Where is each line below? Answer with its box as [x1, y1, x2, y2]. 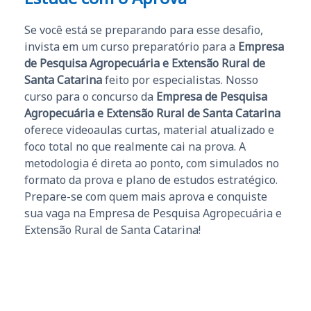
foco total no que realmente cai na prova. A [24, 138, 246, 154]
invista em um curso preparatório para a [24, 38, 238, 54]
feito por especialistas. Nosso [102, 72, 258, 87]
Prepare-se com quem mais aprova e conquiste [24, 188, 267, 204]
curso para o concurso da [24, 88, 156, 104]
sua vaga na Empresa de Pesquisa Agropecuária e [24, 205, 282, 221]
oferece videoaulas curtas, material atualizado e [24, 121, 274, 137]
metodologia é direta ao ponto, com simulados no [24, 155, 279, 171]
